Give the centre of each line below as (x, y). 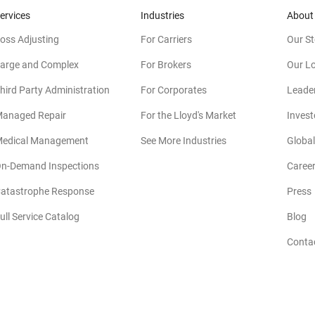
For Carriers (166, 39)
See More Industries (184, 140)
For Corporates (174, 90)
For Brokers (166, 64)
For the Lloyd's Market (188, 115)
